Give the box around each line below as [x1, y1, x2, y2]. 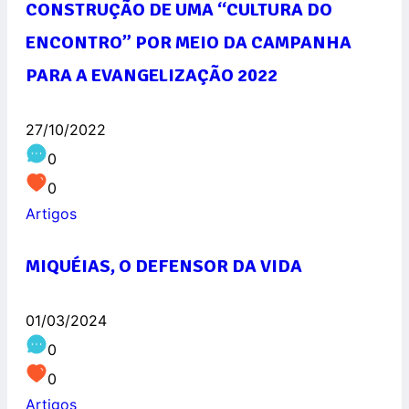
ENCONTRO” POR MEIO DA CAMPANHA [26, 31, 351, 55]
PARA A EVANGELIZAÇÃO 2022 [26, 64, 278, 88]
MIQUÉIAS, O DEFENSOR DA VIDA [26, 255, 302, 278]
